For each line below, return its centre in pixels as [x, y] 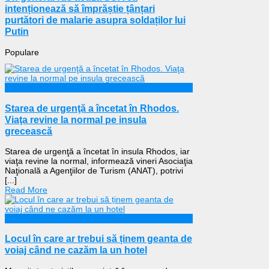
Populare [22, 52]
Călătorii [20, 219]
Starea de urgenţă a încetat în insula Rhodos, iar [97, 152]
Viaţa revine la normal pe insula [76, 119]
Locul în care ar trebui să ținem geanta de [98, 239]
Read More [26, 190]
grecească [29, 131]
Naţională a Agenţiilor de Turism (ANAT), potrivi [94, 171]
